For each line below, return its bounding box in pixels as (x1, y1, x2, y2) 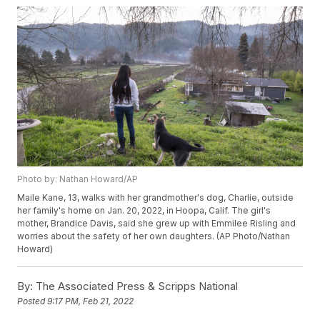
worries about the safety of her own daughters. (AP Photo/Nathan (17, 231, 291, 242)
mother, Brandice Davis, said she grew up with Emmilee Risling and (17, 218, 296, 229)
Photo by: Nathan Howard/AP (17, 174, 139, 185)
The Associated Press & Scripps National (33, 279, 239, 294)
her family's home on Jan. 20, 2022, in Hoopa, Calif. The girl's (17, 205, 271, 216)
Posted (17, 296, 48, 307)
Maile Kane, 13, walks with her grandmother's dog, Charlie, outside (17, 192, 294, 204)
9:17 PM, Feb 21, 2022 (47, 296, 134, 307)
